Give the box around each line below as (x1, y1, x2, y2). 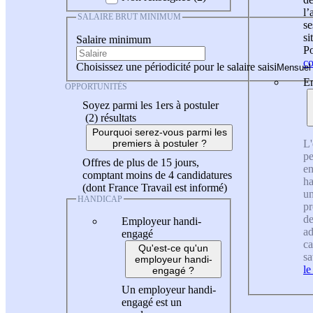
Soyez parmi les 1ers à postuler (82, 99, 219, 111)
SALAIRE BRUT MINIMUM (78, 12, 181, 22)
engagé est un (122, 296, 182, 309)
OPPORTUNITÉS (65, 81, 127, 92)
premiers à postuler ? (112, 137, 207, 149)
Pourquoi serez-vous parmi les (92, 126, 227, 138)
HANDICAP (78, 194, 122, 204)
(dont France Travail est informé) (82, 181, 227, 194)
